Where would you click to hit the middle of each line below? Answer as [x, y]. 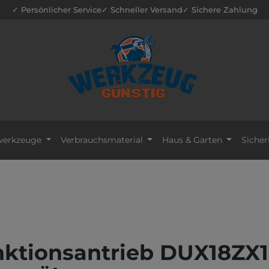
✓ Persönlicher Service [56, 9]
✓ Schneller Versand [142, 9]
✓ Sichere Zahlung [220, 9]
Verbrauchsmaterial [101, 140]
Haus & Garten [192, 140]
